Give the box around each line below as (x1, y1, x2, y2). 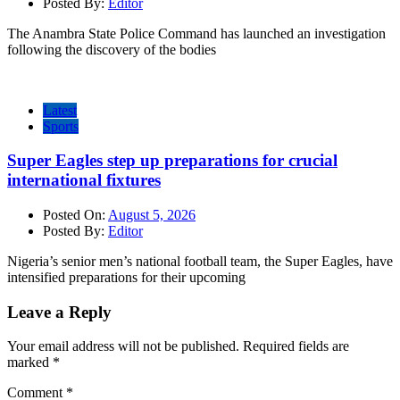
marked (7, 354, 53, 371)
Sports (43, 118, 79, 134)
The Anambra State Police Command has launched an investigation (7, 25, 386, 41)
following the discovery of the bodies (7, 41, 216, 57)
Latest (43, 102, 77, 118)
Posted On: (43, 207, 108, 223)
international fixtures (7, 171, 161, 190)
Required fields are (243, 338, 349, 354)
